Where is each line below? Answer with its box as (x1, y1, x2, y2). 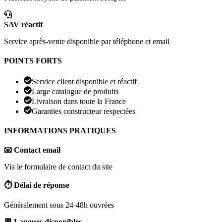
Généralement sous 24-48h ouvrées (4, 201, 114, 210)
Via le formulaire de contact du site (4, 163, 112, 171)
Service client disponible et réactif (32, 77, 137, 86)
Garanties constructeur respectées (32, 107, 135, 115)
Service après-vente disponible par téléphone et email (4, 37, 169, 46)
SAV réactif (4, 20, 43, 29)
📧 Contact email (4, 146, 60, 155)
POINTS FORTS (4, 56, 62, 65)
